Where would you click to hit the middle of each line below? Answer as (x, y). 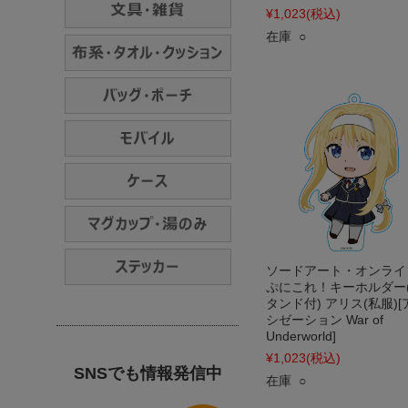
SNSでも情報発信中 (148, 373)
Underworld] (301, 336)
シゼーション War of (325, 320)
